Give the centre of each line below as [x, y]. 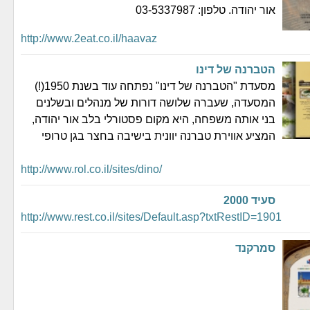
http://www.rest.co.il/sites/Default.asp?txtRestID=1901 [151, 217]
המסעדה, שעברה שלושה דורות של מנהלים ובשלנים [156, 102]
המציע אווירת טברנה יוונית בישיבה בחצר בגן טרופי [158, 136]
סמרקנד [255, 248]
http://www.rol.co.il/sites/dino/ [91, 169]
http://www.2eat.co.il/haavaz [89, 38]
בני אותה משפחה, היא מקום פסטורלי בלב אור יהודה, [154, 119]
